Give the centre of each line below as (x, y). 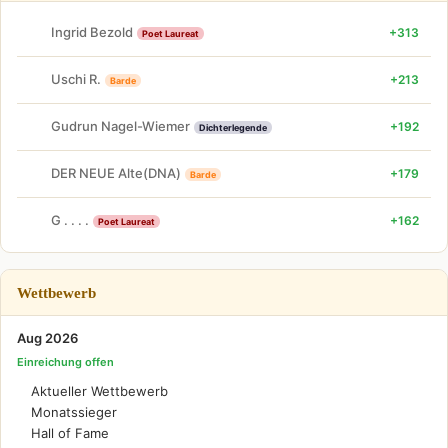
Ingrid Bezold (92, 32)
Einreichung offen (65, 361)
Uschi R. (76, 79)
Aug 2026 (47, 337)
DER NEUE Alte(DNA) (116, 173)
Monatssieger (74, 411)
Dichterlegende (233, 127)
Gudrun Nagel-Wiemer (120, 126)
